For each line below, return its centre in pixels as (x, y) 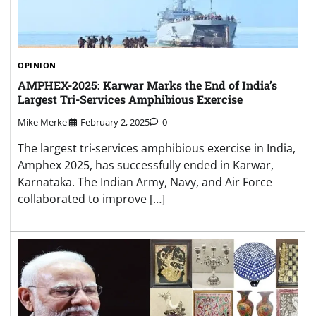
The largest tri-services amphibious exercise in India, (157, 148)
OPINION (37, 65)
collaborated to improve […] (91, 199)
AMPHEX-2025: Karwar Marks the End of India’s (147, 85)
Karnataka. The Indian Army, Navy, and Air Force (145, 182)
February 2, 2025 (115, 122)
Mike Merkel (43, 122)
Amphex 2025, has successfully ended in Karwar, (146, 165)
